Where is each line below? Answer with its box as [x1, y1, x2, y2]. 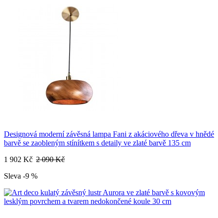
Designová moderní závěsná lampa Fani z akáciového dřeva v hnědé [4, 130, 214, 139]
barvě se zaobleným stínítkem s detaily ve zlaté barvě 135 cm [4, 139, 191, 147]
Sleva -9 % [4, 172, 37, 181]
